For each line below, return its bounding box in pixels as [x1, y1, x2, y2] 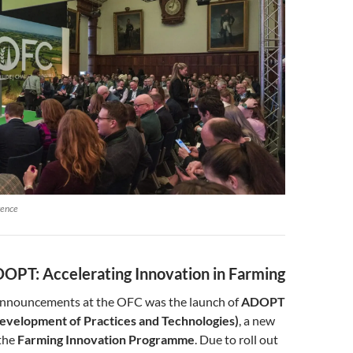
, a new [239, 312, 275, 328]
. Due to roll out [195, 331, 278, 347]
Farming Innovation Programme [17, 331, 195, 347]
